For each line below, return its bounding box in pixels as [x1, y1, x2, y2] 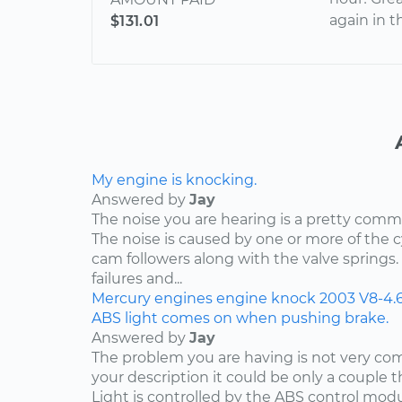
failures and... [92, 270, 182, 288]
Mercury [92, 290, 151, 308]
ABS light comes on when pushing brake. [92, 310, 389, 328]
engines [154, 290, 213, 308]
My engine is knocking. [92, 171, 257, 189]
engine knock [216, 290, 316, 308]
